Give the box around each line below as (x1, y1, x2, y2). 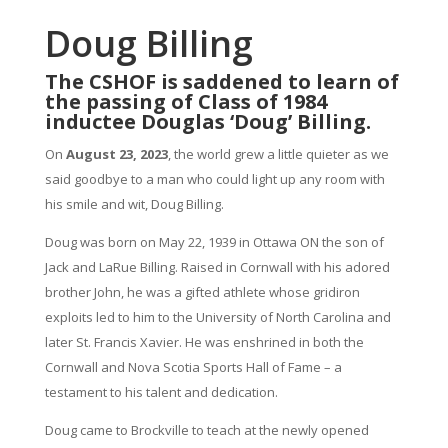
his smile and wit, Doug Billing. (44, 195, 224, 213)
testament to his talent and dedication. (44, 383, 278, 401)
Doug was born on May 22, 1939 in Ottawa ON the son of (44, 233, 384, 251)
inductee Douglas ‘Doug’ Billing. (44, 108, 371, 135)
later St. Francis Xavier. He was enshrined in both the (44, 333, 364, 351)
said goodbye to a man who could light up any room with (44, 170, 385, 188)
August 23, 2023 (62, 145, 168, 163)
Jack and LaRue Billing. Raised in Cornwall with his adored (44, 258, 390, 276)
